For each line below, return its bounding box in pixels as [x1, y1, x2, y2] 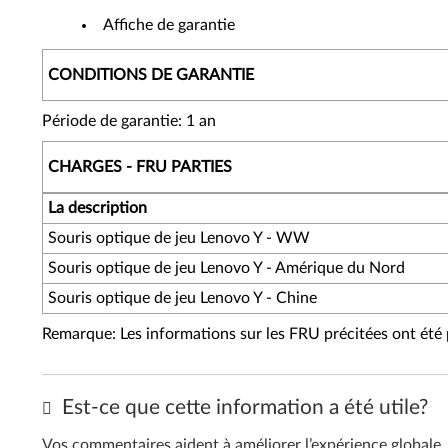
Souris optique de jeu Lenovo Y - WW [48, 230, 310, 246]
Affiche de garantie [103, 17, 235, 33]
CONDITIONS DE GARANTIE [48, 67, 254, 83]
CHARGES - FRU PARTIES [48, 159, 232, 175]
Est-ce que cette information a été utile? [57, 397, 428, 418]
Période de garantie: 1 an [42, 113, 216, 129]
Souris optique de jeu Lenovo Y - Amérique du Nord [48, 260, 405, 276]
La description [48, 200, 147, 216]
